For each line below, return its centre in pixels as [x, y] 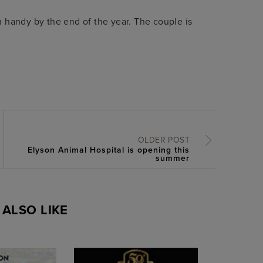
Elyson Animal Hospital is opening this [108, 149]
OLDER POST [163, 139]
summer [172, 158]
